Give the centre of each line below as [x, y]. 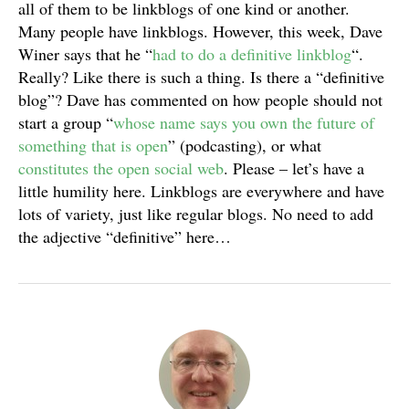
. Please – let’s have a [294, 168]
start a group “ [66, 122]
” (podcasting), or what [245, 145]
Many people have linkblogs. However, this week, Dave [200, 31]
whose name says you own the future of [244, 122]
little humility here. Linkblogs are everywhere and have [201, 191]
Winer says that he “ [85, 54]
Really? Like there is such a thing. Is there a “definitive [201, 77]
